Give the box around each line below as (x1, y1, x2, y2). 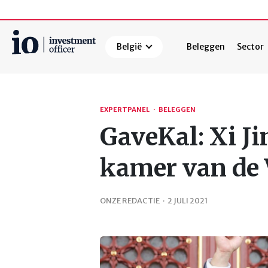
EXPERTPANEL (100, 105, 150, 114)
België (117, 41, 142, 53)
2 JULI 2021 (167, 195, 208, 205)
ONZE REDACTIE (100, 195, 160, 205)
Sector (237, 41, 264, 53)
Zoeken (12, 70, 45, 83)
